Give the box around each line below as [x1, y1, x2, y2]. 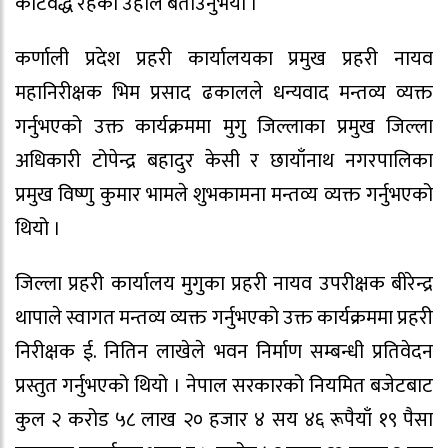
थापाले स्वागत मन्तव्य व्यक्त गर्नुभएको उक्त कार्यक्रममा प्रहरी [15, 300, 433, 335]
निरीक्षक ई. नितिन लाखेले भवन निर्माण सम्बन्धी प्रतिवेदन [15, 334, 433, 369]
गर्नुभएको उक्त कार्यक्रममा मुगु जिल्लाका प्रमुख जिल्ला [15, 109, 433, 144]
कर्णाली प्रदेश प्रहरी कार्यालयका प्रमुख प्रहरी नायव [15, 41, 433, 76]
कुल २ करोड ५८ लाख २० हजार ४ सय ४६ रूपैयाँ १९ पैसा [15, 402, 433, 437]
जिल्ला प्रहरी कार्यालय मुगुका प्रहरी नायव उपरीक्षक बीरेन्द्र [15, 266, 433, 301]
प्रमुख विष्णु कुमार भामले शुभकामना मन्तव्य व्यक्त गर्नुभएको [15, 177, 433, 212]
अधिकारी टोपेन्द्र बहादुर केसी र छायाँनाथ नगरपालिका [15, 143, 433, 178]
